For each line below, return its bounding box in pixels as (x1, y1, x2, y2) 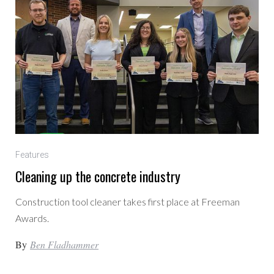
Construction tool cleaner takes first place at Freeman (15, 196, 240, 208)
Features (15, 150, 50, 160)
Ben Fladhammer (30, 238, 99, 251)
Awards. (15, 212, 50, 224)
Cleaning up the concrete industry (15, 166, 181, 187)
